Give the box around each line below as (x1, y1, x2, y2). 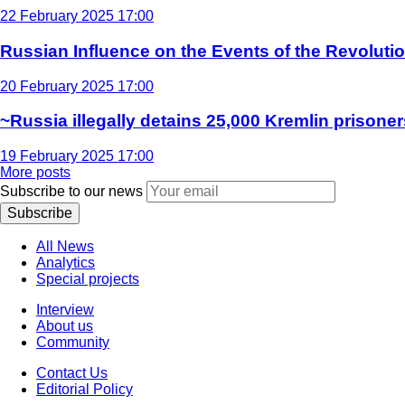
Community (36, 334, 109, 351)
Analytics (36, 255, 95, 271)
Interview (36, 302, 94, 318)
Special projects (36, 271, 139, 287)
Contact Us (36, 365, 108, 381)
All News (36, 239, 94, 255)
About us (36, 318, 93, 334)
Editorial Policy (36, 381, 133, 398)
